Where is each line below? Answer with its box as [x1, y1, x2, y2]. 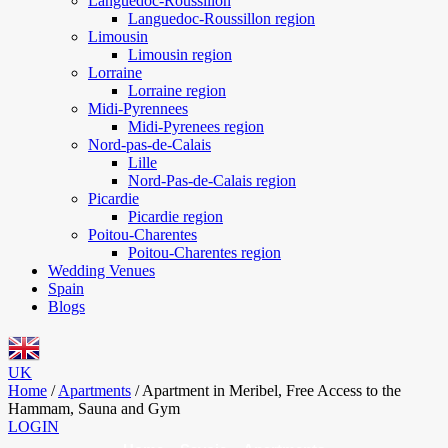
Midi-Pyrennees [88, 100, 188, 117]
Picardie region [128, 208, 223, 225]
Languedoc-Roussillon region [128, 10, 315, 27]
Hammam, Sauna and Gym [8, 400, 180, 417]
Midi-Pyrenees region [128, 118, 264, 135]
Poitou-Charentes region [128, 244, 281, 261]
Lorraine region [128, 82, 226, 99]
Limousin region [128, 46, 232, 63]
